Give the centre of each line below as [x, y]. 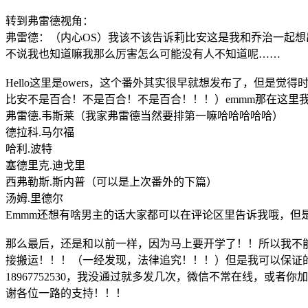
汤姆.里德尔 [34, 198]
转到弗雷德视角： [49, 21]
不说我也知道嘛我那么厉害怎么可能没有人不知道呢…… [143, 54]
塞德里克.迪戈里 [45, 165]
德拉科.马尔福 [40, 132]
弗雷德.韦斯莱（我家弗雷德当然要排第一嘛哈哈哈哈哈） [144, 115]
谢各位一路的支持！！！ [66, 293]
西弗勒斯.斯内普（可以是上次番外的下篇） [111, 181]
